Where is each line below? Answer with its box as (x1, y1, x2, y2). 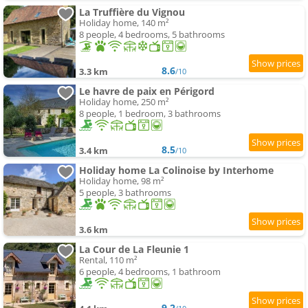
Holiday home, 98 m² (79, 175, 164, 188)
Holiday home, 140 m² (79, 16, 169, 30)
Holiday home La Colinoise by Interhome (79, 164, 274, 177)
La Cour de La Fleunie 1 (79, 243, 189, 256)
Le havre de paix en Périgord (79, 85, 214, 98)
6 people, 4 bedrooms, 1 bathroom (79, 265, 221, 278)
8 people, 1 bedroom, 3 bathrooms (79, 107, 221, 120)
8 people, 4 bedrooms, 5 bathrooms (79, 28, 225, 41)
